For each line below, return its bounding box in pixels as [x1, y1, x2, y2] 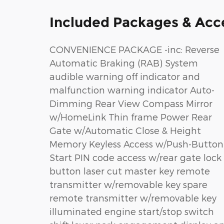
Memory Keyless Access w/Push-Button [49, 138, 89, 149]
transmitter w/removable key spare [49, 178, 183, 189]
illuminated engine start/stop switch [49, 205, 214, 216]
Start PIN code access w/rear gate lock [49, 151, 74, 162]
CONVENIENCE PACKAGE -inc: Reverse [49, 43, 164, 54]
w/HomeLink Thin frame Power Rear [49, 111, 108, 122]
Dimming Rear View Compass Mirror [49, 97, 212, 108]
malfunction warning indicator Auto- [49, 84, 190, 95]
